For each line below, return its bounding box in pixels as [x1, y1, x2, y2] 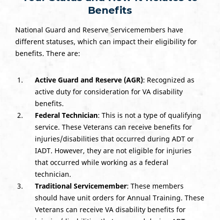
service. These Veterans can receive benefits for [34, 122, 192, 132]
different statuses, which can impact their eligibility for [15, 36, 197, 46]
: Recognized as [142, 75, 194, 84]
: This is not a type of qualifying [97, 110, 201, 120]
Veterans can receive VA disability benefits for [34, 204, 186, 214]
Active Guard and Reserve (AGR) [34, 75, 143, 84]
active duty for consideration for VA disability [34, 86, 183, 96]
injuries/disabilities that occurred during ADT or [34, 134, 194, 143]
